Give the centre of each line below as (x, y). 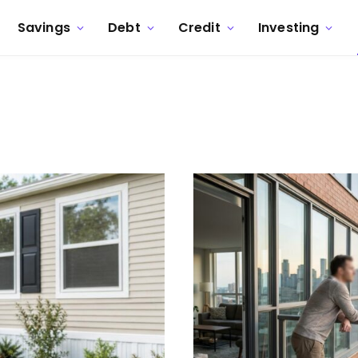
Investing (288, 28)
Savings (44, 28)
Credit (199, 28)
